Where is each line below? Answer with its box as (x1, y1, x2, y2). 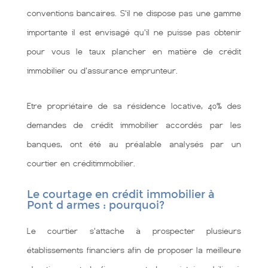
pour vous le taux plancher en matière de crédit (27, 47, 241, 56)
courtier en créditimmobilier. (27, 159, 135, 168)
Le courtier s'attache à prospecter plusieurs (27, 226, 241, 236)
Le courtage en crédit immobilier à (27, 188, 215, 201)
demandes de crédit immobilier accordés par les (27, 120, 241, 130)
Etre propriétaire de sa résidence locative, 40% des (27, 101, 241, 111)
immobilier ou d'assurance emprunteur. (27, 66, 178, 75)
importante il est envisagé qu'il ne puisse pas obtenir (27, 28, 241, 37)
